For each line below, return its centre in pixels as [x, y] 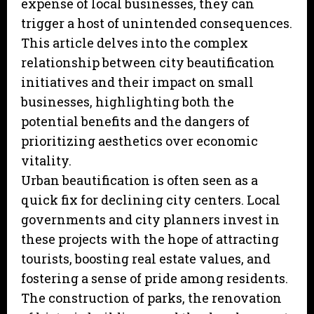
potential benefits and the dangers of [135, 122]
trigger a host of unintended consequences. [157, 23]
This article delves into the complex [135, 43]
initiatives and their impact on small [137, 82]
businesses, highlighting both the [128, 102]
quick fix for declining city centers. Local [151, 200]
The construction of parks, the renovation [151, 298]
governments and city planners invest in [150, 220]
